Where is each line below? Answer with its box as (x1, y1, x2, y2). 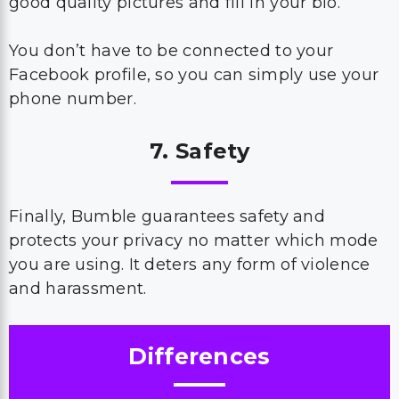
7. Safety (150, 138, 249, 164)
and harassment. (9, 279, 147, 298)
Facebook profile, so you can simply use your (9, 65, 379, 85)
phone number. (9, 89, 142, 109)
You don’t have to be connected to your (9, 41, 334, 61)
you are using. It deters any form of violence (9, 255, 370, 274)
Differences (128, 343, 271, 370)
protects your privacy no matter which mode (9, 231, 379, 250)
